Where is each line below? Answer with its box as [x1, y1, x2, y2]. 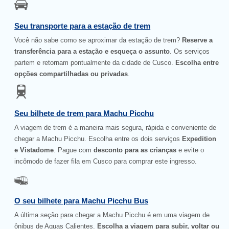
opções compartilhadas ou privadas [14, 70, 128, 78]
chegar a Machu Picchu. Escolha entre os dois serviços [14, 135, 182, 143]
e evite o [176, 146, 204, 154]
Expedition [182, 135, 217, 143]
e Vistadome [14, 146, 54, 154]
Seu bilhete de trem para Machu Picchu [14, 108, 154, 118]
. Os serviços [170, 48, 210, 56]
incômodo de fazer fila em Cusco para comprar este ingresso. [14, 157, 197, 166]
